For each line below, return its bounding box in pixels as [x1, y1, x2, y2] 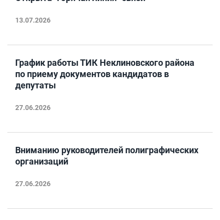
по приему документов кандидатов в [15, 69, 169, 79]
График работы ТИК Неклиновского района [15, 57, 194, 68]
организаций [15, 156, 68, 166]
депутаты [15, 80, 56, 90]
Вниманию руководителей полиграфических [15, 145, 198, 155]
